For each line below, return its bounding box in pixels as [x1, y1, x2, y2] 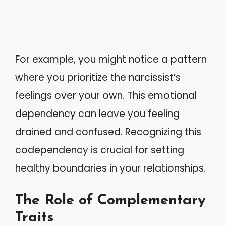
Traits [15, 210, 53, 225]
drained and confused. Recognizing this [15, 125, 201, 139]
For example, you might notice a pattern [15, 52, 207, 66]
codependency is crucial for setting [15, 143, 184, 157]
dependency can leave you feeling [15, 107, 180, 121]
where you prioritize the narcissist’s [15, 71, 181, 84]
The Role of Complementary [15, 193, 205, 208]
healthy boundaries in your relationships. [15, 161, 206, 175]
